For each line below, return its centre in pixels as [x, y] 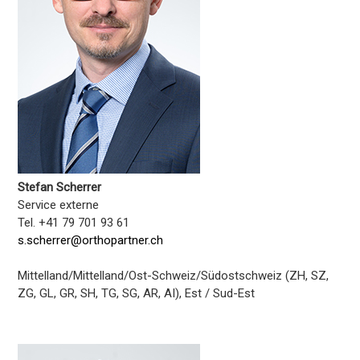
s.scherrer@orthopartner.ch [91, 241]
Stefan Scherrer [60, 188]
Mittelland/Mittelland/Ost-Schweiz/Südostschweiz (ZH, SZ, [174, 276]
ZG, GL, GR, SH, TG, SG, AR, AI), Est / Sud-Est [137, 294]
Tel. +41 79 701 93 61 [74, 223]
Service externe [59, 205]
